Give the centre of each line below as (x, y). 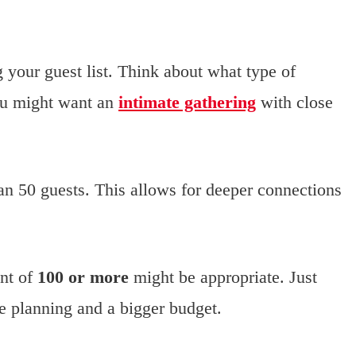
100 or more (83, 277)
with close (294, 103)
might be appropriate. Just (223, 277)
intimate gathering (187, 103)
